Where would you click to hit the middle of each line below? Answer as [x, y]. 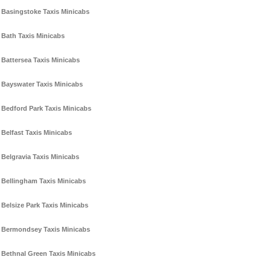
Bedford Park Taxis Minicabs [46, 109]
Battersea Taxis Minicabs [41, 60]
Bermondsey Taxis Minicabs [46, 230]
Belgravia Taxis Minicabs [40, 157]
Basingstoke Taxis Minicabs [45, 12]
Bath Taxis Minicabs [33, 36]
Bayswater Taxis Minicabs [42, 84]
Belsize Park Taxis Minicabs [45, 205]
